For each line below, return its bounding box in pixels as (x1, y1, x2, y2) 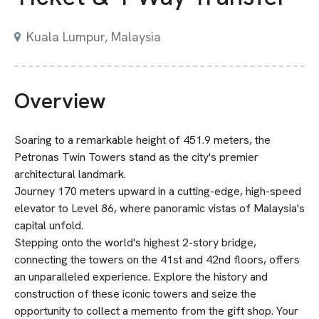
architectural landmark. (14, 167, 126, 182)
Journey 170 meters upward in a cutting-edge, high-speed (14, 184, 301, 199)
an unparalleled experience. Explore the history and (14, 269, 268, 284)
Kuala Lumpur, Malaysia (26, 28, 161, 45)
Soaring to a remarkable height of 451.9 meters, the (14, 132, 271, 147)
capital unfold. (14, 218, 83, 233)
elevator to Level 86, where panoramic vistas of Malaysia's (14, 201, 305, 216)
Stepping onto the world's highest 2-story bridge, (14, 235, 256, 250)
